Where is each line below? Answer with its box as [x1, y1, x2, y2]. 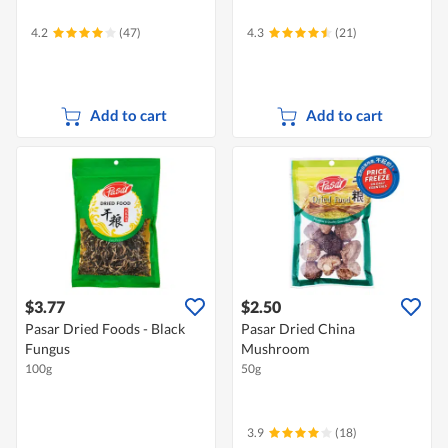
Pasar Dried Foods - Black [25, 320, 185, 338]
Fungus [25, 340, 70, 358]
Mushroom [241, 340, 310, 358]
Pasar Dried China [241, 320, 355, 338]
